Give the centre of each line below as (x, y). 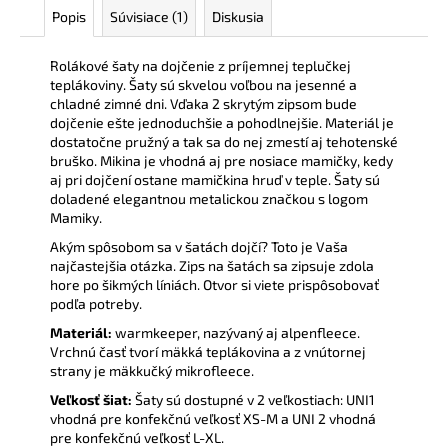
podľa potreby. (97, 303)
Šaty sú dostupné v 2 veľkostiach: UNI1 (255, 399)
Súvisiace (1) (149, 16)
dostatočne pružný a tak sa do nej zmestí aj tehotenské (224, 141)
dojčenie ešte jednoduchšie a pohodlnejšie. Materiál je (222, 122)
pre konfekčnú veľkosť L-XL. (137, 437)
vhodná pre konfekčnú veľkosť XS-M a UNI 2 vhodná (213, 418)
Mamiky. (77, 217)
